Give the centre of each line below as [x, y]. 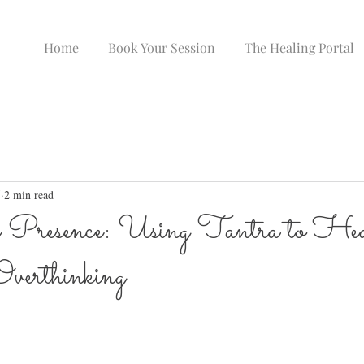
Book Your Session [162, 48]
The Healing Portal [299, 48]
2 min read [29, 195]
